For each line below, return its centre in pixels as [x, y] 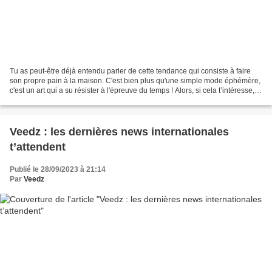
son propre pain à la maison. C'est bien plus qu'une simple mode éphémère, [135, 81]
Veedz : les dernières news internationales [119, 132]
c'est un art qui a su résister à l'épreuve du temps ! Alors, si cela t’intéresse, [132, 91]
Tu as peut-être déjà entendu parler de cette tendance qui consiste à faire [130, 71]
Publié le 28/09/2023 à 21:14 [58, 170]
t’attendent [38, 147]
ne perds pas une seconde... [56, 100]
